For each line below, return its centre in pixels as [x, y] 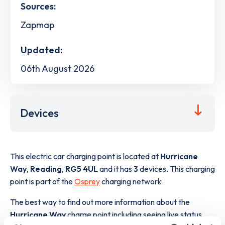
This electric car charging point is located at [85, 156]
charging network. [132, 181]
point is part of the [42, 181]
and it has [116, 168]
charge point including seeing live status [134, 214]
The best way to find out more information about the [100, 202]
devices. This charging [177, 168]
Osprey [87, 181]
